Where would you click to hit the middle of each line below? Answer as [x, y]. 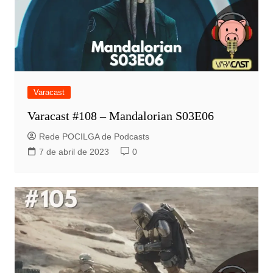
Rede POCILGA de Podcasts [94, 136]
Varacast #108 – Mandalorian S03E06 [120, 115]
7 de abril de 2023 [74, 151]
